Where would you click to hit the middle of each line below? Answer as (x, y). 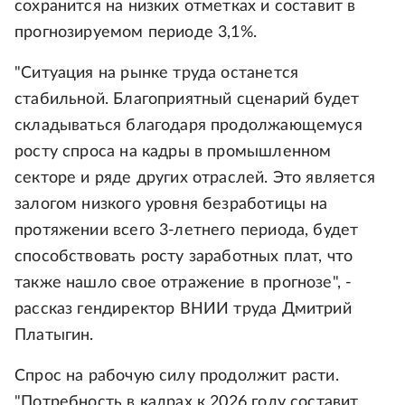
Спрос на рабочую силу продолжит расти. (177, 376)
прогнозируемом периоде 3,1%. (136, 33)
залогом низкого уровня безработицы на (171, 204)
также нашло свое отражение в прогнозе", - (184, 283)
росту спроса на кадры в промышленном (173, 152)
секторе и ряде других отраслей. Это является (195, 178)
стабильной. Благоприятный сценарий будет (187, 99)
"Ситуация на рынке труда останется (157, 73)
